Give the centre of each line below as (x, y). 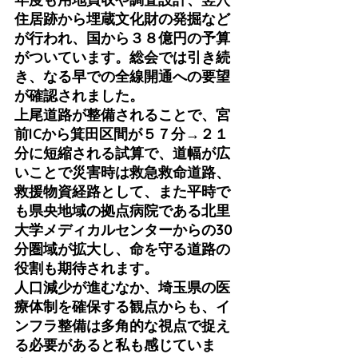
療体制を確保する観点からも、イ (122, 306)
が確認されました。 (79, 95)
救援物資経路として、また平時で (122, 191)
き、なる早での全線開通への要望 (122, 76)
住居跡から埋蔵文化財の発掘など (122, 18)
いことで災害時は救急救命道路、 (122, 172)
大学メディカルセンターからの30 (123, 229)
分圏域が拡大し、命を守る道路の (122, 249)
